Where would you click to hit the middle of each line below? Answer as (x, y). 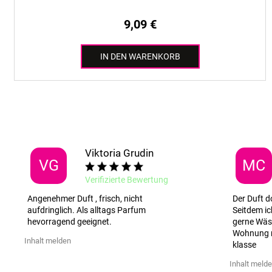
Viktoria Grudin (119, 153)
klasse (244, 245)
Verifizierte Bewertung (127, 179)
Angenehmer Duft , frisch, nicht (85, 199)
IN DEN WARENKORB (140, 56)
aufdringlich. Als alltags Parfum (87, 210)
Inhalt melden (48, 241)
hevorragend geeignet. (70, 222)
